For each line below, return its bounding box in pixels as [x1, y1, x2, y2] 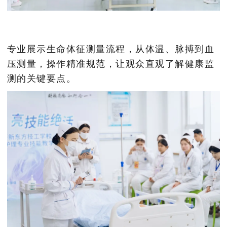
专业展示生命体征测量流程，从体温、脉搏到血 [7, 43, 215, 55]
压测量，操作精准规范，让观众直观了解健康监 [7, 57, 215, 70]
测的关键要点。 [7, 72, 77, 85]
